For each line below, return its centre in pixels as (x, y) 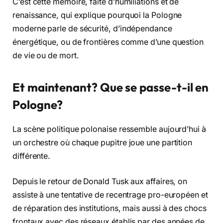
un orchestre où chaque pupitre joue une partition (103, 142)
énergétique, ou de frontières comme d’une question (108, 42)
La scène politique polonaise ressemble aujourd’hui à (109, 129)
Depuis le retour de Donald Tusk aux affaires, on (100, 182)
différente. (32, 156)
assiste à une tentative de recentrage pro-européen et (110, 195)
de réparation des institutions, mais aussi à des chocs (110, 209)
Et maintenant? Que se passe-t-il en (111, 87)
